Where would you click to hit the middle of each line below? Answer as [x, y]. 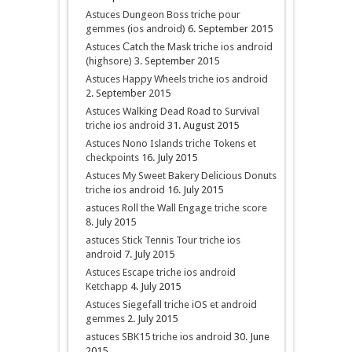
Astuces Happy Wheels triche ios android [176, 79]
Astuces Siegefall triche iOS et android [171, 304]
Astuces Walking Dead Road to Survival [172, 111]
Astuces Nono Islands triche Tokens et [170, 143]
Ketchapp [106, 286]
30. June [251, 337]
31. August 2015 [203, 125]
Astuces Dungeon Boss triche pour [163, 15]
